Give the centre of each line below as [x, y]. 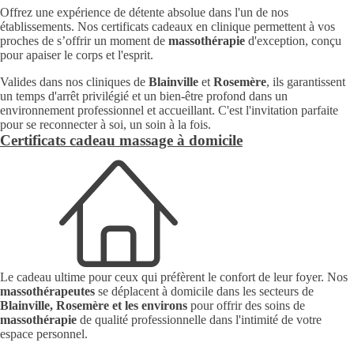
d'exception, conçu [293, 41]
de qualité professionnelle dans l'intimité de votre [199, 320]
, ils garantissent [306, 82]
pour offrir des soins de [246, 305]
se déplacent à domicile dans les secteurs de [204, 291]
